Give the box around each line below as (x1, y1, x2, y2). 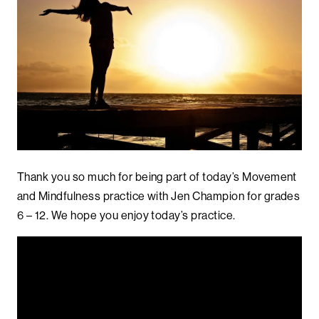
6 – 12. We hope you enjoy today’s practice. (17, 207, 236, 222)
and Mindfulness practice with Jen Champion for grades (17, 188, 300, 203)
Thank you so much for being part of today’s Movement (17, 169, 297, 184)
